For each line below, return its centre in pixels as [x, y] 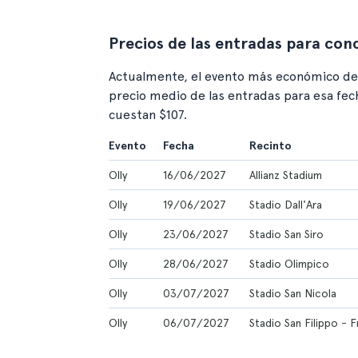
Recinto [270, 145]
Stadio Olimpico [289, 264]
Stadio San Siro [286, 234]
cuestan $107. [148, 115]
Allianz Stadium [286, 175]
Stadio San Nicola [293, 293]
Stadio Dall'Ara [286, 205]
